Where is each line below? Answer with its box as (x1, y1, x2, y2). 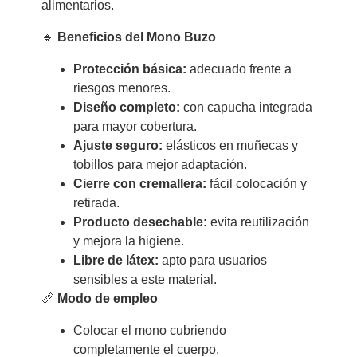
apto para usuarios (158, 253, 267, 268)
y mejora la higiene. (73, 234, 184, 249)
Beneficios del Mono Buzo (57, 30, 216, 45)
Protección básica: (73, 62, 186, 76)
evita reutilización (206, 215, 309, 229)
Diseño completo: (73, 100, 180, 115)
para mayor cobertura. (73, 120, 197, 134)
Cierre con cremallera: (73, 177, 206, 191)
